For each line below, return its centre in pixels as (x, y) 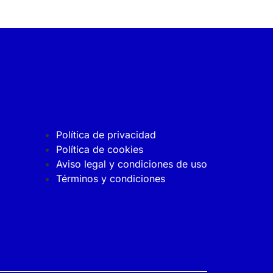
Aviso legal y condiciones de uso (132, 164)
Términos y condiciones (111, 178)
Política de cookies (100, 149)
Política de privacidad (106, 134)
